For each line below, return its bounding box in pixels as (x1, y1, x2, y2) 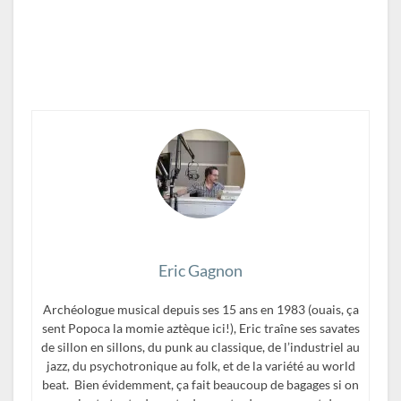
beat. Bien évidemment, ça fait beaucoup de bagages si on (42, 376, 359, 392)
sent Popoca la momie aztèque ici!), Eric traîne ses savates (41, 320, 360, 336)
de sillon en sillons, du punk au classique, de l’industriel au (41, 338, 360, 354)
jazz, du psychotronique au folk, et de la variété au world (46, 357, 355, 373)
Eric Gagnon (158, 260, 243, 280)
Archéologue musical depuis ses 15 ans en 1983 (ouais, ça (42, 301, 359, 317)
